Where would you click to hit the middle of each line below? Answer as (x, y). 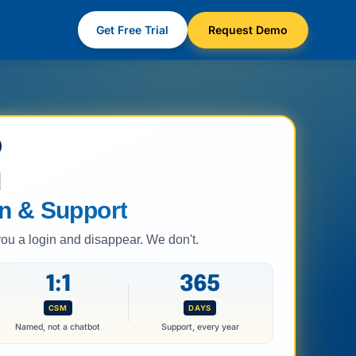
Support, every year (200, 327)
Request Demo (248, 29)
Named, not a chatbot (58, 327)
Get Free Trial (133, 29)
